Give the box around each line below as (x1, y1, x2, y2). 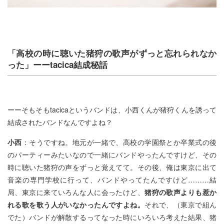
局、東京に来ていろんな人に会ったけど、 (7, 187, 145, 197)
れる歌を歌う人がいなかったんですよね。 (7, 199, 145, 209)
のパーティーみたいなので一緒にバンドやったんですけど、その (7, 149, 216, 159)
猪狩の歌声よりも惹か (144, 187, 217, 197)
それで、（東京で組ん (144, 199, 217, 209)
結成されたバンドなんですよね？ (7, 117, 112, 127)
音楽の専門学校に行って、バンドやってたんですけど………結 (7, 174, 216, 184)
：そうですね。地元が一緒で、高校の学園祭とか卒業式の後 (21, 137, 217, 147)
